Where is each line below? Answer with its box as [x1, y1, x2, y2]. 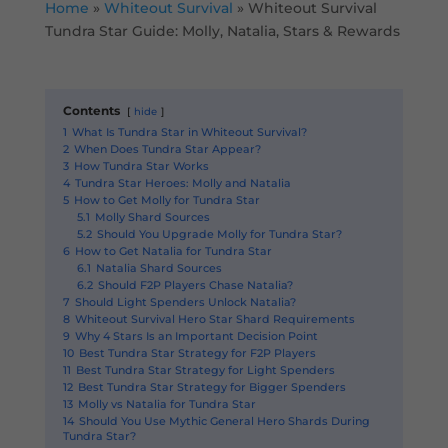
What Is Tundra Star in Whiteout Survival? [71, 125, 307, 139]
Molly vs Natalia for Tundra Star [77, 397, 256, 411]
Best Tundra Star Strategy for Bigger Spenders [77, 380, 346, 394]
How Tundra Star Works [73, 159, 209, 173]
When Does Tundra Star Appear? [73, 142, 261, 156]
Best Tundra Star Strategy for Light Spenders [75, 363, 335, 377]
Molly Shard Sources [94, 210, 210, 224]
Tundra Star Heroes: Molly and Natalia [74, 176, 291, 190]
